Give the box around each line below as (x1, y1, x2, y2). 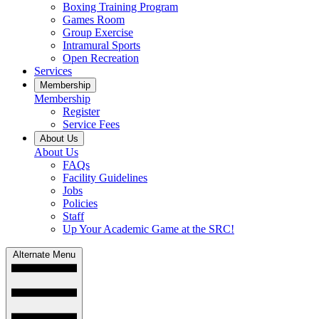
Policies (63, 197, 98, 209)
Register (63, 105, 100, 117)
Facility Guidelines (63, 171, 147, 184)
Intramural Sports (63, 38, 140, 51)
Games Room (63, 13, 125, 26)
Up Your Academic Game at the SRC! (63, 222, 234, 235)
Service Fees (63, 117, 120, 130)
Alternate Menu (13, 249, 75, 260)
